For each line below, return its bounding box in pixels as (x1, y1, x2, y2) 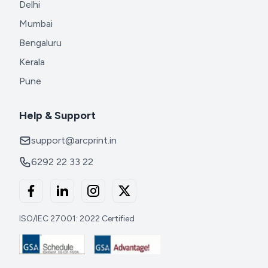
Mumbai (19, 18, 53, 30)
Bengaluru (19, 37, 62, 49)
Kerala (19, 56, 45, 68)
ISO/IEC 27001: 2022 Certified (19, 214, 135, 224)
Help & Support (19, 109, 96, 123)
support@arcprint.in (31, 135, 117, 147)
